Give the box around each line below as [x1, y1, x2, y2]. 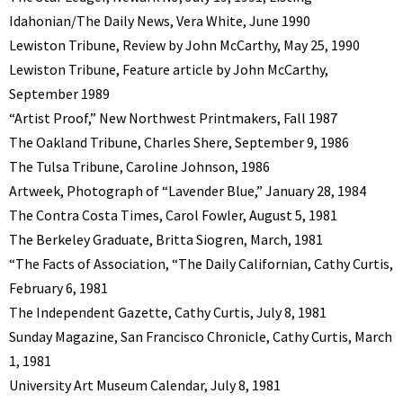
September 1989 [9, 85, 110, 103]
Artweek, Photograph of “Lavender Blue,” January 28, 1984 [9, 182, 366, 201]
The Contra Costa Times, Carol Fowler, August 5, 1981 [9, 206, 337, 225]
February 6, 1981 [9, 279, 108, 298]
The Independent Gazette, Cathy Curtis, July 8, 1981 [9, 303, 327, 322]
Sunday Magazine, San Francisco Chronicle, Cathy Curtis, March [9, 327, 392, 346]
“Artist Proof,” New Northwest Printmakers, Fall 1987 [9, 109, 337, 128]
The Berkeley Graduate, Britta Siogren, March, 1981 [9, 230, 323, 249]
